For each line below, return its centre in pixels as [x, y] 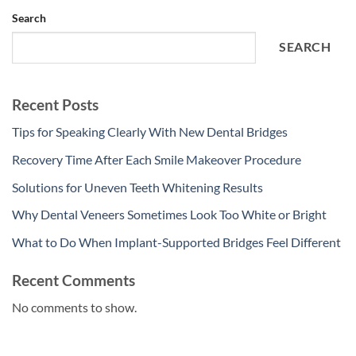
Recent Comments [74, 280]
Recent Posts [55, 104]
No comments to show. [74, 308]
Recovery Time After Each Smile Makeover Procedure [157, 159]
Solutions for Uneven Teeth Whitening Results [137, 187]
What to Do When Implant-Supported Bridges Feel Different [176, 242]
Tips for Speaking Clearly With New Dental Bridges [150, 132]
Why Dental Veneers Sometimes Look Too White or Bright [169, 215]
